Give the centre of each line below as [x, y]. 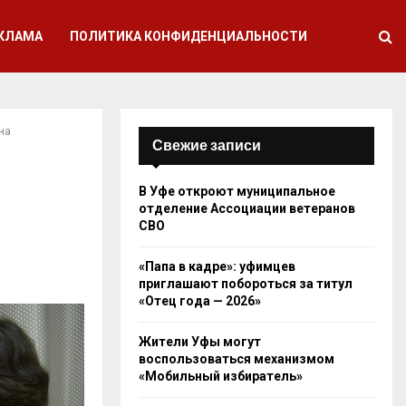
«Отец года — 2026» [200, 301]
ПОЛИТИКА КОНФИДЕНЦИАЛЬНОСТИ [189, 36]
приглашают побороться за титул [246, 284]
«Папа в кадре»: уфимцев [217, 266]
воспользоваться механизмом [237, 359]
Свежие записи [207, 145]
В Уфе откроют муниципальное [237, 191]
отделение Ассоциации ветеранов [247, 208]
